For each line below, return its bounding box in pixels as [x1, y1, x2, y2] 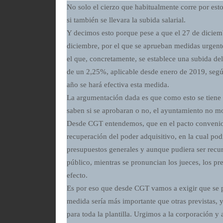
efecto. [67, 171, 88, 180]
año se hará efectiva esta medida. [67, 81, 170, 89]
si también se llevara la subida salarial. [67, 16, 186, 24]
